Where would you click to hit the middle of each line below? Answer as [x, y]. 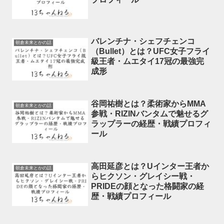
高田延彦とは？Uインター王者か [150, 166]
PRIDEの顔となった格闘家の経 [148, 186]
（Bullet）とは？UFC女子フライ [151, 51]
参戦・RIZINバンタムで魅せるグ [150, 114]
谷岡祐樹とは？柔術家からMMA [149, 104]
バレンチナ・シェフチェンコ [143, 41]
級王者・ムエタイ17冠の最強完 [148, 61]
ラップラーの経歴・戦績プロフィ [151, 124]
